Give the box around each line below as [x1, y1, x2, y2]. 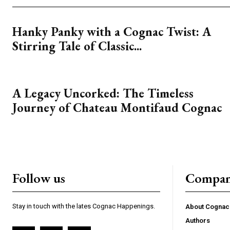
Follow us [12, 169, 65, 187]
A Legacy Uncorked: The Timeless [12, 85, 194, 101]
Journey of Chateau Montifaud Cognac [12, 100, 222, 116]
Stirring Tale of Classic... [12, 38, 142, 54]
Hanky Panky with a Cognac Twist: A [12, 24, 211, 40]
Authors [185, 217, 210, 224]
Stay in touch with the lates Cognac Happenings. [12, 202, 155, 210]
